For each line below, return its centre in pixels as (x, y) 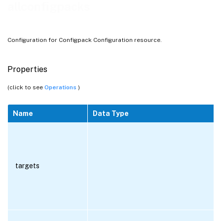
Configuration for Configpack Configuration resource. (85, 40)
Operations (61, 87)
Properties (27, 69)
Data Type (111, 113)
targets (27, 166)
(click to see (26, 87)
